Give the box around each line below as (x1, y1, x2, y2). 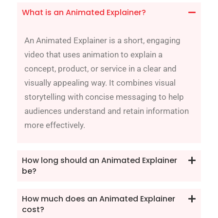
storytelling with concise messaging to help (24, 91, 184, 102)
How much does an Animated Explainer (22, 193, 175, 204)
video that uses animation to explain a (24, 49, 163, 59)
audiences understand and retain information (24, 106, 189, 116)
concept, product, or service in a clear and (24, 63, 177, 73)
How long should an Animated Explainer (22, 154, 177, 166)
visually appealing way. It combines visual (24, 77, 176, 88)
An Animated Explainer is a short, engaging (24, 35, 181, 45)
